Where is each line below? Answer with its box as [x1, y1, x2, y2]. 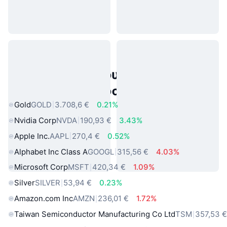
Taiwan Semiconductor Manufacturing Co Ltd [14, 209, 175, 219]
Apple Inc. [14, 131, 50, 141]
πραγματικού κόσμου [8, 83, 144, 98]
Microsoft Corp [14, 162, 68, 172]
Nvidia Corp [14, 115, 56, 125]
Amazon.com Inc [14, 194, 73, 204]
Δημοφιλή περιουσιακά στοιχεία [8, 66, 214, 82]
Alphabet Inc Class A [14, 146, 88, 157]
